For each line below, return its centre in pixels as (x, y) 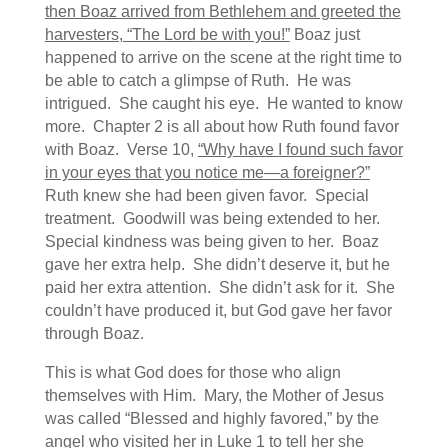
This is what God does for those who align (192, 372)
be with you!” (242, 34)
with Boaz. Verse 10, (121, 149)
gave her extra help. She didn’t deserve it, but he (217, 264)
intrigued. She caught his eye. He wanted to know (223, 103)
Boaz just (324, 34)
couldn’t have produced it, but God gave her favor (218, 310)
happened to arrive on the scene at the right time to (223, 57)
